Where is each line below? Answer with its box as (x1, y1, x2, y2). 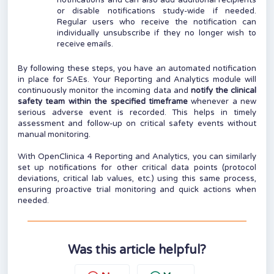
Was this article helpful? (68, 243, 206, 258)
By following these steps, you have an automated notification (18, 64, 256, 74)
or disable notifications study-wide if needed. (57, 6, 256, 17)
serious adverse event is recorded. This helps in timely (18, 108, 256, 118)
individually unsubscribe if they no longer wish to (57, 28, 256, 39)
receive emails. (57, 39, 113, 50)
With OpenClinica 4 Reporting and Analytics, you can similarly (18, 152, 256, 162)
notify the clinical (190, 86, 256, 96)
